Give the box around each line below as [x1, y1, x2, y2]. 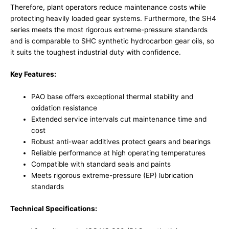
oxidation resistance [31, 104, 98, 112]
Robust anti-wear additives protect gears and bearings [31, 138, 211, 146]
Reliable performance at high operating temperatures [31, 149, 206, 157]
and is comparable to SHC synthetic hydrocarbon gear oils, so [10, 36, 214, 45]
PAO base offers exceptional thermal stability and [31, 93, 194, 101]
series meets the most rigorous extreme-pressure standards [10, 25, 208, 34]
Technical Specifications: [10, 204, 97, 213]
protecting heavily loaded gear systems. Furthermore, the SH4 [10, 14, 216, 22]
